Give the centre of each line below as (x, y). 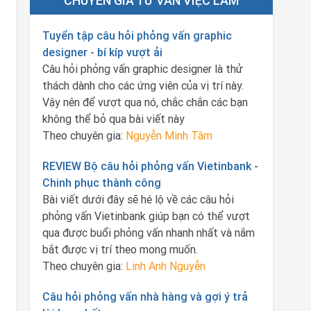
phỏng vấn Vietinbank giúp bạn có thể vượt (146, 216)
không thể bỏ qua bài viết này (113, 119)
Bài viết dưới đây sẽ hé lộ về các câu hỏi (138, 199)
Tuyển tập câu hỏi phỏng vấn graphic (137, 35)
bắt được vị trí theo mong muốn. (120, 249)
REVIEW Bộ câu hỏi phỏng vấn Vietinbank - (150, 166)
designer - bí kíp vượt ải (102, 52)
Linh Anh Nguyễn (165, 266)
